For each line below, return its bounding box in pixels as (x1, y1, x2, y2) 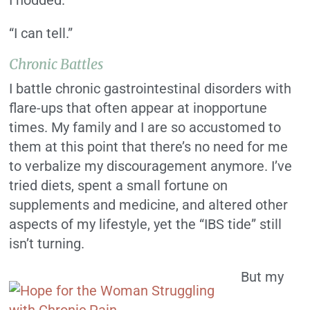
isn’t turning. (9, 235, 89, 253)
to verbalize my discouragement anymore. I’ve (9, 158, 293, 175)
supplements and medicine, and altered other (9, 197, 289, 214)
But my (241, 268, 284, 286)
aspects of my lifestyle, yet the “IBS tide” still (9, 216, 282, 233)
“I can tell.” (9, 25, 77, 42)
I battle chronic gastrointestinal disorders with (9, 80, 292, 98)
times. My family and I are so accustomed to (9, 119, 282, 136)
